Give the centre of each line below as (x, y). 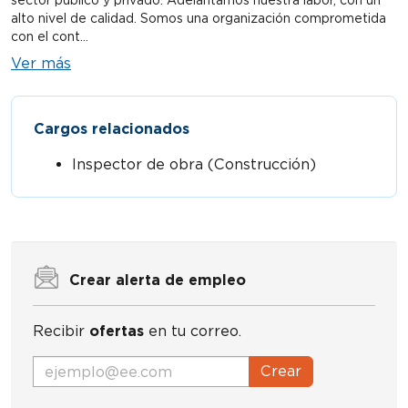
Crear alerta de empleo (158, 280)
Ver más (41, 63)
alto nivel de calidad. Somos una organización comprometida (199, 18)
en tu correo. (193, 331)
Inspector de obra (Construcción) (194, 164)
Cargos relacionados (112, 129)
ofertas (117, 331)
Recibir (61, 331)
